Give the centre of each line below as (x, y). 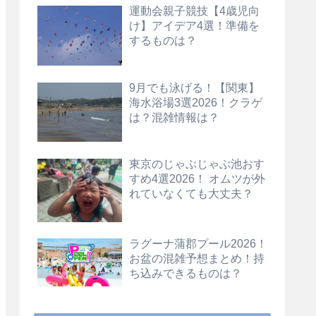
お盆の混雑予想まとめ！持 (197, 259)
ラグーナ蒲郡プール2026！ (198, 244)
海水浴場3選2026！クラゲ (196, 102)
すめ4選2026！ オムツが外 (197, 178)
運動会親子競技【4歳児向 (194, 11)
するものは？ (163, 41)
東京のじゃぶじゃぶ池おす (197, 163)
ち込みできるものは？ (186, 273)
